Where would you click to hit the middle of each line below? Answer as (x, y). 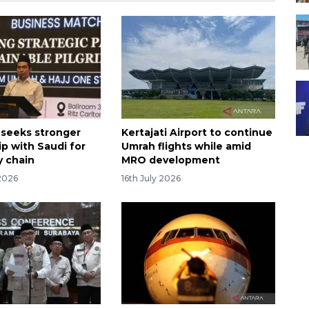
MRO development (170, 160)
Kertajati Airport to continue (197, 132)
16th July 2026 (151, 178)
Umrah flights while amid (186, 146)
